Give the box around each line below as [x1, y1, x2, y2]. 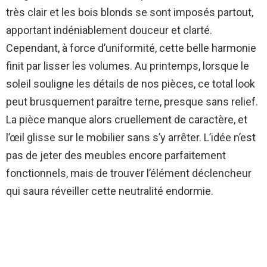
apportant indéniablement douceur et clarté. [6, 24, 212, 37]
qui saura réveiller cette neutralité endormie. [6, 185, 213, 198]
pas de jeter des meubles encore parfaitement [6, 149, 226, 162]
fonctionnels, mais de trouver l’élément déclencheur [6, 167, 252, 180]
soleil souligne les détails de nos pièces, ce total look [6, 77, 255, 91]
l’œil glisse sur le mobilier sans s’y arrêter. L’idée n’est [6, 131, 256, 144]
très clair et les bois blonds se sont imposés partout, [6, 6, 253, 19]
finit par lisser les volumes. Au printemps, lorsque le [6, 60, 249, 73]
